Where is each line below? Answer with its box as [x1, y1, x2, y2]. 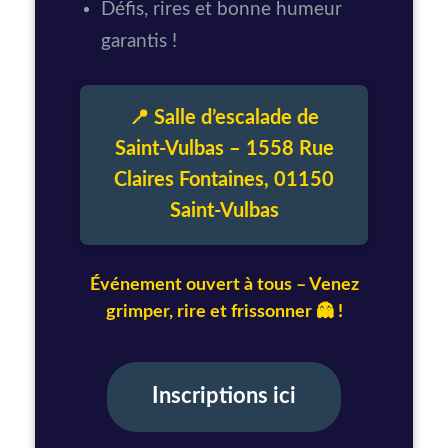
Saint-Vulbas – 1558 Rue [114, 139, 334, 160]
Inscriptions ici [152, 386, 296, 408]
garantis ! [101, 32, 178, 52]
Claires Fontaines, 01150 [114, 170, 334, 191]
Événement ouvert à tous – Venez [89, 276, 359, 295]
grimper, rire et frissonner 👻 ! [105, 303, 343, 322]
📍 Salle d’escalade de [129, 108, 319, 129]
